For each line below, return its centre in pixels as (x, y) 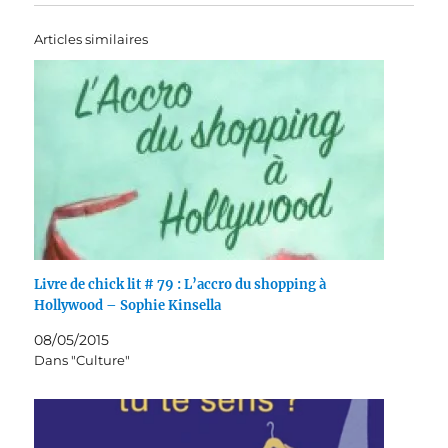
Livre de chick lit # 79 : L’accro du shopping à (180, 284)
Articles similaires (91, 38)
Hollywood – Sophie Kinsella (128, 305)
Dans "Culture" (82, 359)
